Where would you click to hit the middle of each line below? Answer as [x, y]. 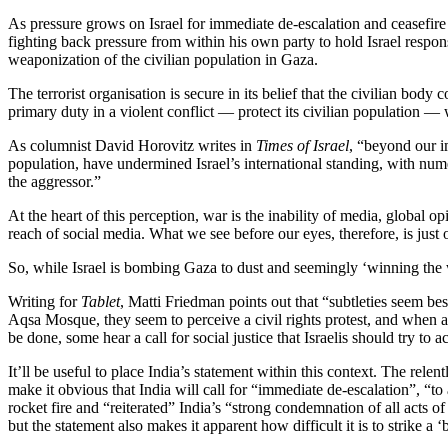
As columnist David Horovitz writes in [132, 145]
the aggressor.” [54, 181]
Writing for [44, 301]
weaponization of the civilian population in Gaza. [163, 59]
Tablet [100, 301]
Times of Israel [302, 145]
